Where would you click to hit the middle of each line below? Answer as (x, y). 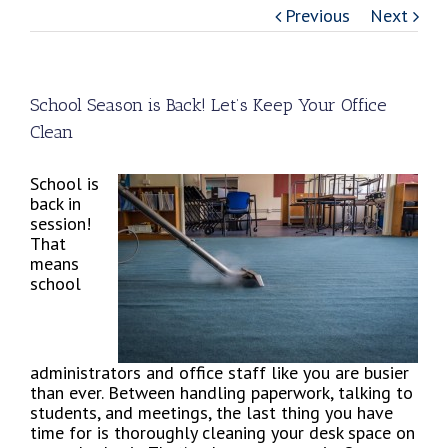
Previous (317, 16)
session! (60, 224)
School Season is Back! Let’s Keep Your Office (208, 105)
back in (55, 204)
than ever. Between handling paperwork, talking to (221, 393)
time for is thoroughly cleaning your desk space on (222, 433)
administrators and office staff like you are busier (219, 373)
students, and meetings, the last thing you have (211, 413)
